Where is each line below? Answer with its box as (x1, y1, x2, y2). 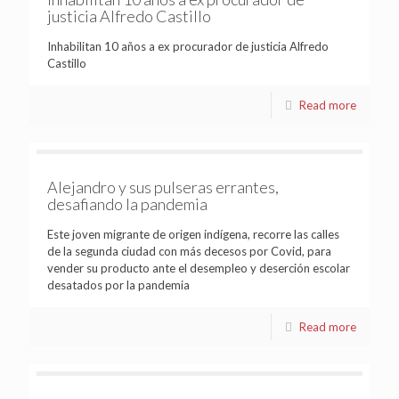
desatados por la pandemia (47, 277, 190, 292)
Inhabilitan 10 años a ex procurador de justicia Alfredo (47, 38, 329, 53)
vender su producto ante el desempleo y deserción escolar (47, 260, 350, 275)
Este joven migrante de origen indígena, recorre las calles (47, 226, 339, 241)
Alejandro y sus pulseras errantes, (47, 176, 279, 197)
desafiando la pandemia (47, 193, 208, 214)
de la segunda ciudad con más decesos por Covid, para (47, 243, 331, 258)
